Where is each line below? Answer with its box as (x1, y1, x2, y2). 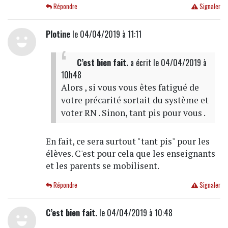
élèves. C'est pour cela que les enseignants (45, 147, 215, 159)
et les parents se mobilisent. (45, 159, 159, 172)
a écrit (128, 56, 153, 69)
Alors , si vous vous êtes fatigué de (61, 81, 199, 93)
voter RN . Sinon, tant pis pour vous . (61, 106, 206, 119)
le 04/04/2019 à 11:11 (70, 27, 141, 40)
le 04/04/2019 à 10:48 (97, 206, 173, 219)
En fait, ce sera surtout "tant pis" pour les (45, 135, 210, 147)
